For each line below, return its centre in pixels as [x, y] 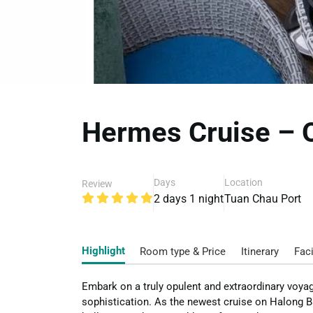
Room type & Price [183, 251]
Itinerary [260, 251]
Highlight [103, 250]
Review [97, 183]
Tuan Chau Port [263, 198]
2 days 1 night [189, 198]
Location [243, 182]
